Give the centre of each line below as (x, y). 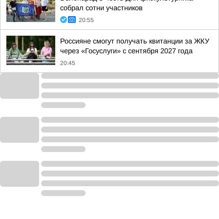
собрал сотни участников (101, 8)
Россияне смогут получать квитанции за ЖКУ (135, 41)
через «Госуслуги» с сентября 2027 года (126, 51)
